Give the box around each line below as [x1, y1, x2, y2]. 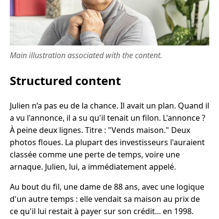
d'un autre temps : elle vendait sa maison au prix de [10, 193, 200, 204]
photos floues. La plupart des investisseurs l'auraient [10, 136, 205, 148]
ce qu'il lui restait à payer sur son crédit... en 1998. [10, 205, 194, 217]
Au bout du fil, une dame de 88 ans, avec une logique [10, 181, 204, 192]
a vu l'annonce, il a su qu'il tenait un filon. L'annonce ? [10, 112, 205, 123]
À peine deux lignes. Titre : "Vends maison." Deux [10, 124, 190, 135]
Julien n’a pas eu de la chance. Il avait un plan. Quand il [10, 100, 209, 111]
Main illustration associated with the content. [10, 50, 162, 61]
